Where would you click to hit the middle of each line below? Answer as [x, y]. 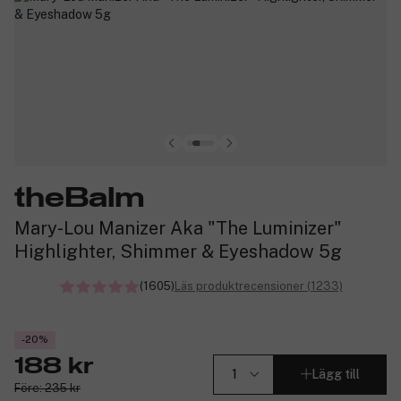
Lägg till [336, 375]
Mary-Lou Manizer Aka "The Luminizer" [178, 228]
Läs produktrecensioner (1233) [258, 286]
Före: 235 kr [47, 388]
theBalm [80, 198]
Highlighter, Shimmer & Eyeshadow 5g [178, 251]
